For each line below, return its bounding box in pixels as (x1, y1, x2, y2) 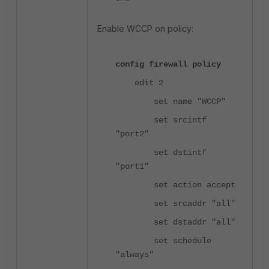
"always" (115, 249, 154, 259)
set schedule (115, 235, 211, 246)
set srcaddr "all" (115, 198, 235, 208)
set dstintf (115, 147, 207, 157)
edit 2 (115, 77, 163, 88)
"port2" (115, 128, 149, 139)
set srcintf (115, 115, 207, 125)
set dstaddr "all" (115, 217, 235, 227)
